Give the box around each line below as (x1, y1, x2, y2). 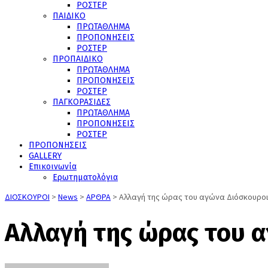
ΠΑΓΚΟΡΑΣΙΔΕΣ (53, 97, 111, 107)
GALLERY (29, 151, 62, 161)
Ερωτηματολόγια (53, 172, 118, 182)
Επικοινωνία (29, 162, 77, 172)
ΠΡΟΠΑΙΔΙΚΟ (53, 54, 103, 64)
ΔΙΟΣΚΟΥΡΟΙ (5, 191, 50, 202)
